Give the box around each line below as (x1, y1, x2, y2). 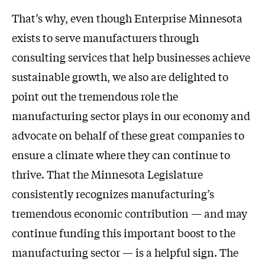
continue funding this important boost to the (12, 225, 235, 241)
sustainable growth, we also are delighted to (12, 69, 228, 85)
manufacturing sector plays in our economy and (12, 108, 250, 124)
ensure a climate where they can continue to (12, 147, 230, 163)
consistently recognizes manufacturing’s (12, 186, 214, 202)
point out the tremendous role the (12, 88, 178, 104)
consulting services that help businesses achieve (12, 49, 250, 65)
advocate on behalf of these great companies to (12, 127, 244, 143)
